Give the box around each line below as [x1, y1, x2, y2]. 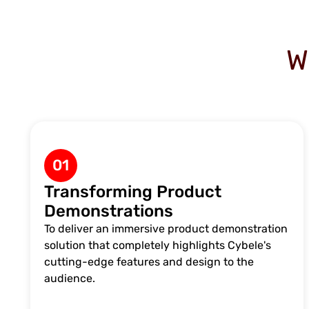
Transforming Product [43, 181, 221, 201]
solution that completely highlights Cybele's [43, 238, 271, 252]
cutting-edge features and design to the [43, 255, 254, 268]
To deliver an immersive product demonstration [43, 221, 288, 235]
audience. [43, 271, 95, 285]
